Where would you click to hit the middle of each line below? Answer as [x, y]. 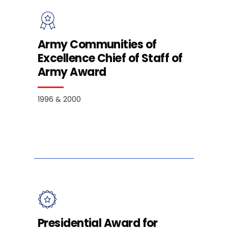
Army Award [72, 72]
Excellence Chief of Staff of [110, 58]
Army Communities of [97, 44]
